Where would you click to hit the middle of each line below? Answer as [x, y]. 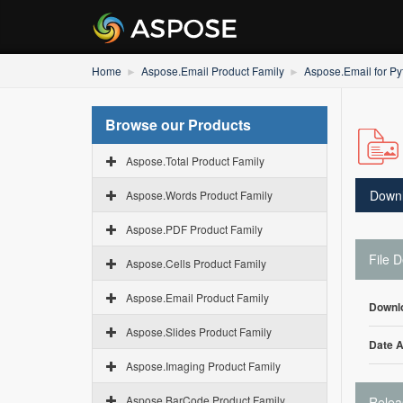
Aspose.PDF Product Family [194, 229]
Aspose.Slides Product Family [199, 331]
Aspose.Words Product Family [199, 195]
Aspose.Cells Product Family [196, 263]
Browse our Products [178, 125]
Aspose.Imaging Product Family [203, 366]
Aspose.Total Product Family [195, 161]
